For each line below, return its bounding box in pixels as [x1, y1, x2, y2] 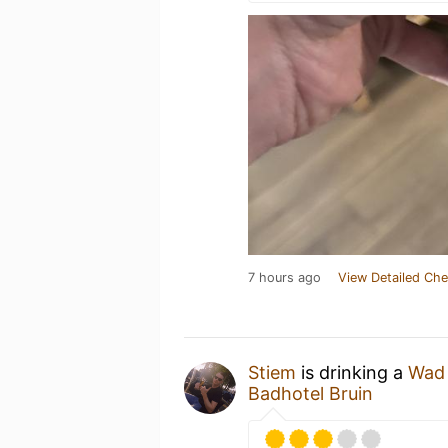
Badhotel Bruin [248, 383, 373, 404]
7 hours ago [248, 270, 321, 285]
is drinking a [296, 362, 408, 383]
